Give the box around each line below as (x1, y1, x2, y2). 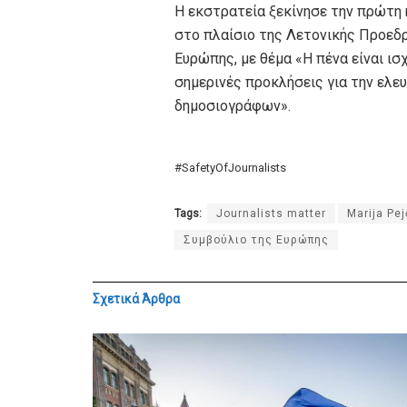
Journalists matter (216, 207, 326, 220)
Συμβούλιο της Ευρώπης (184, 233, 329, 246)
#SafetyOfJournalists (174, 161, 286, 174)
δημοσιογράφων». (174, 97, 291, 114)
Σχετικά (93, 292, 139, 306)
